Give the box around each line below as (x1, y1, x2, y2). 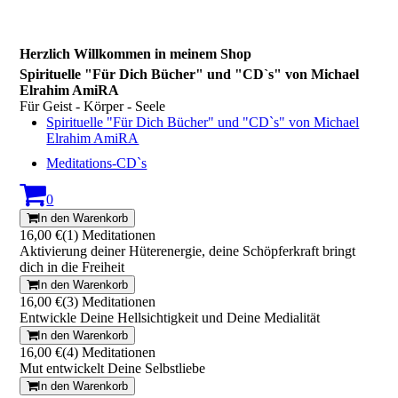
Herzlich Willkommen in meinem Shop (20, 46, 252, 61)
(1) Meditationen (62, 227, 156, 243)
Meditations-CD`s (46, 155, 147, 171)
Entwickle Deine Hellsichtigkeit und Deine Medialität (20, 310, 321, 325)
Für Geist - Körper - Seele (20, 99, 166, 114)
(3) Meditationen (62, 294, 156, 309)
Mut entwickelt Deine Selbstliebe (20, 361, 206, 376)
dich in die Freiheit (20, 259, 125, 275)
